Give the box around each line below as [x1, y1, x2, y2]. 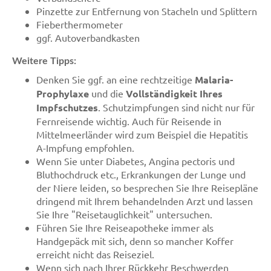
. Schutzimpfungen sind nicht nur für [98, 101, 255, 113]
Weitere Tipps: [12, 56, 76, 66]
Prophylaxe [36, 87, 89, 100]
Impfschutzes [36, 101, 98, 114]
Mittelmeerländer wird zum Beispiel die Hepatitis [36, 128, 248, 140]
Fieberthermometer [36, 18, 123, 30]
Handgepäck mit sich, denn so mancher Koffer [36, 235, 233, 247]
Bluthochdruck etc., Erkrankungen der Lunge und [36, 168, 246, 180]
